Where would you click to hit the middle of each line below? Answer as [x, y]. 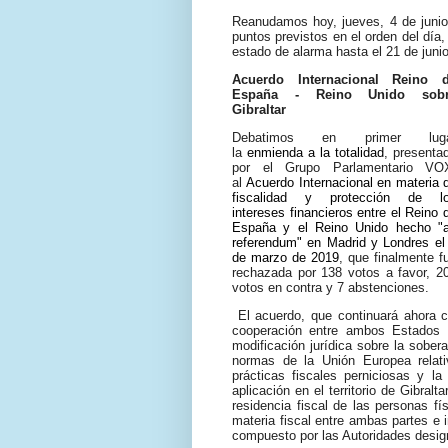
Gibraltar [259, 109]
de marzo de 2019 [285, 258]
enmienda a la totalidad [315, 153]
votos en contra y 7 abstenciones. [334, 288]
